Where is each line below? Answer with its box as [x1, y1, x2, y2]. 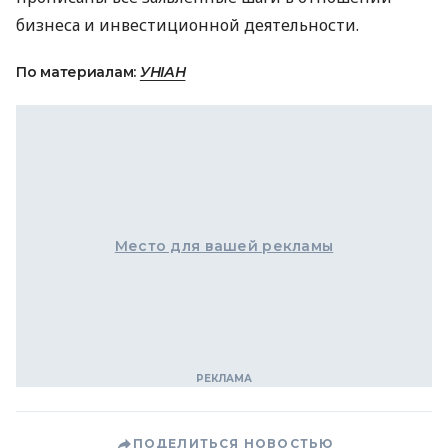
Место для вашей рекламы [114, 237, 334, 255]
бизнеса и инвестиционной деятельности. [16, 14, 359, 36]
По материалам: [16, 63, 140, 81]
